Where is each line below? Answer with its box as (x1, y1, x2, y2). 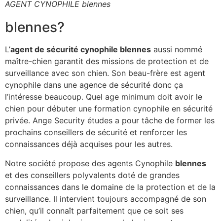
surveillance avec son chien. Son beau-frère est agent (5, 68, 205, 78)
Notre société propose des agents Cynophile (5, 158, 175, 168)
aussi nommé (151, 44, 202, 55)
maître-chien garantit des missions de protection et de (5, 56, 209, 67)
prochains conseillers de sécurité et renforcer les (5, 127, 187, 138)
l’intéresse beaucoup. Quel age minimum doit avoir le (5, 92, 202, 102)
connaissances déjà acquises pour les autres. (5, 139, 173, 149)
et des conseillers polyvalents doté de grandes (5, 170, 180, 180)
